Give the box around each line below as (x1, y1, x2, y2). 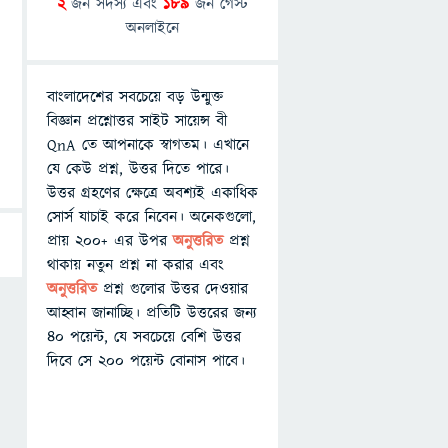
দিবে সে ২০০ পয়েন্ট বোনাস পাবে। (47, 350, 245, 372)
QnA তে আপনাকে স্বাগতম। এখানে (47, 134, 249, 156)
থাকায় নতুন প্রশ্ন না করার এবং (47, 254, 224, 276)
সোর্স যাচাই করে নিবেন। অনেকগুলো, (47, 206, 256, 228)
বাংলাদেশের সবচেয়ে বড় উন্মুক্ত (47, 86, 223, 108)
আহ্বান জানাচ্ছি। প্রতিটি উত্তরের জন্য (47, 302, 256, 324)
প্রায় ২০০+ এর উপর (47, 230, 173, 252)
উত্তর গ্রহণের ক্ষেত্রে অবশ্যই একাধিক (47, 182, 258, 204)
